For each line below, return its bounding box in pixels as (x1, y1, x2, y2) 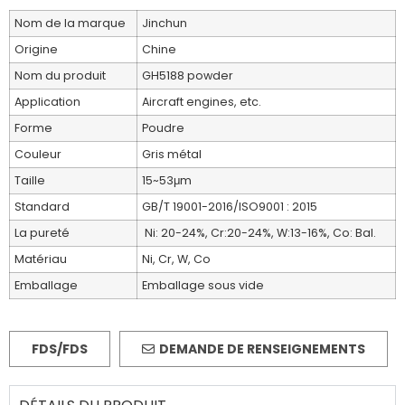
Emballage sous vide (142, 278, 264, 294)
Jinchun (142, 15, 187, 32)
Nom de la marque (14, 15, 126, 32)
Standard (14, 199, 70, 215)
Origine (14, 42, 58, 58)
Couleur (14, 146, 61, 163)
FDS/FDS (32, 340, 88, 359)
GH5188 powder (142, 68, 233, 84)
